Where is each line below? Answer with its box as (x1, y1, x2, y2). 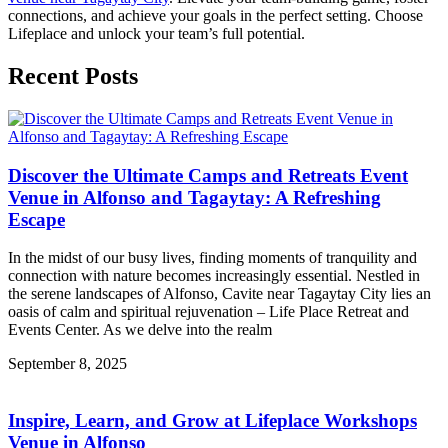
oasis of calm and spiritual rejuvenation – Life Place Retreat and (8, 303, 409, 321)
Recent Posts (8, 63, 138, 90)
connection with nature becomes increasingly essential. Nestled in (8, 267, 420, 285)
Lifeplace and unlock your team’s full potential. (8, 25, 305, 43)
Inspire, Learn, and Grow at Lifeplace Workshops (8, 410, 417, 432)
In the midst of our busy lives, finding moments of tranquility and (8, 249, 417, 267)
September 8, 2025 (8, 355, 127, 373)
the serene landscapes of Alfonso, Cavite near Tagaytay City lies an (8, 285, 431, 303)
